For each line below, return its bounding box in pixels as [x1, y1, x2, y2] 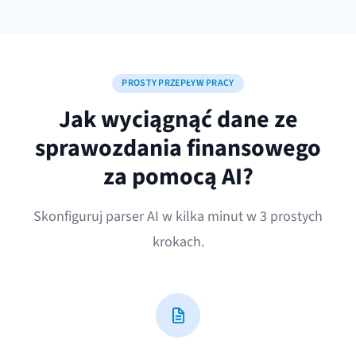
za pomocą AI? [103, 160, 253, 194]
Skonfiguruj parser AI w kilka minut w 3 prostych [33, 207, 323, 226]
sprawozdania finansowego [35, 131, 321, 165]
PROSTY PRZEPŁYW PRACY [122, 76, 234, 90]
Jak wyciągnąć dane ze [58, 103, 298, 137]
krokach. [152, 232, 204, 252]
